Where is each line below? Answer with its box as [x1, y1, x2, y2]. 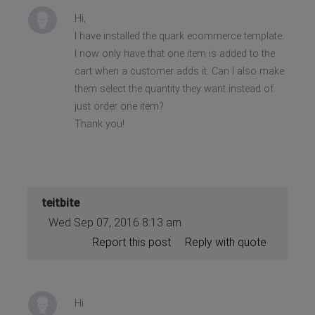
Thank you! [74, 117, 124, 130]
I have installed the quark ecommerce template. [74, 30, 284, 42]
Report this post [91, 235, 171, 249]
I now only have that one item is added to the [74, 47, 275, 60]
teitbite [41, 195, 80, 210]
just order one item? [74, 100, 164, 112]
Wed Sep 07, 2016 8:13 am [49, 215, 182, 229]
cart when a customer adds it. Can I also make [74, 65, 284, 77]
